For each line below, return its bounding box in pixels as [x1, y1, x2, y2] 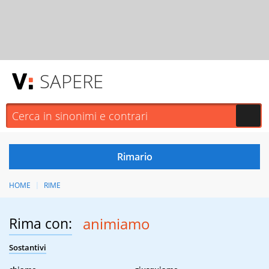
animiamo [82, 214, 150, 234]
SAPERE [40, 68, 103, 94]
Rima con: [9, 214, 72, 234]
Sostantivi [9, 242, 46, 253]
